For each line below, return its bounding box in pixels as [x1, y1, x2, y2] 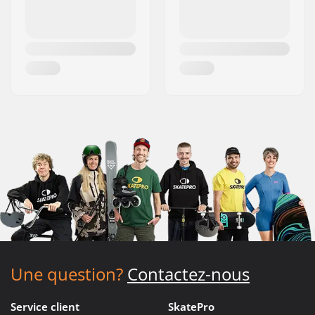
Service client [11, 299, 79, 314]
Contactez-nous [127, 262, 250, 285]
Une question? [11, 262, 123, 285]
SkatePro [168, 299, 214, 314]
